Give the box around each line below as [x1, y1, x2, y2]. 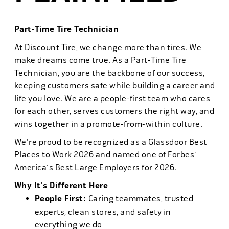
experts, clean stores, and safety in [34, 207, 171, 217]
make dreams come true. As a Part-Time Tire [14, 55, 187, 65]
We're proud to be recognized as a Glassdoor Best [14, 137, 207, 147]
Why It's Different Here [14, 180, 108, 191]
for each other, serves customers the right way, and [14, 106, 214, 116]
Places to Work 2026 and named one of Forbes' [14, 150, 197, 159]
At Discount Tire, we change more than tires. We [14, 42, 201, 52]
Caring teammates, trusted [88, 194, 193, 203]
